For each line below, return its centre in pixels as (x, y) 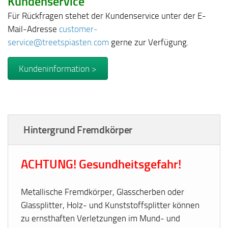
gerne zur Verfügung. (149, 42)
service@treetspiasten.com (58, 42)
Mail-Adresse (33, 29)
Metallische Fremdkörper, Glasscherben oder (103, 192)
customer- (78, 29)
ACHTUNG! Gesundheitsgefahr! (101, 164)
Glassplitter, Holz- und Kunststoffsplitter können (110, 205)
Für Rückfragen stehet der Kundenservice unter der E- (107, 16)
